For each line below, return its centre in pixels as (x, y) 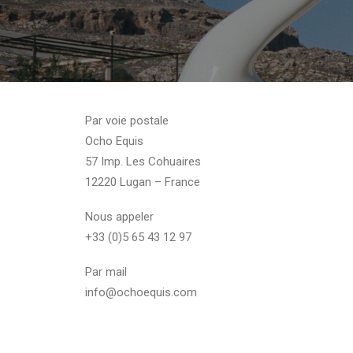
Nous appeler (119, 217)
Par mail (106, 272)
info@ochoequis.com (141, 292)
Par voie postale (127, 121)
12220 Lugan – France (143, 182)
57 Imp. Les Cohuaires (143, 162)
